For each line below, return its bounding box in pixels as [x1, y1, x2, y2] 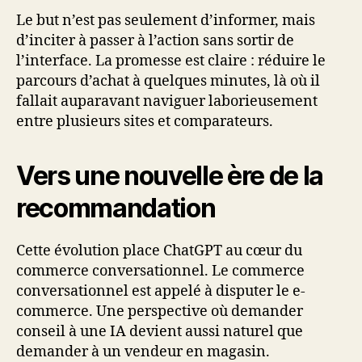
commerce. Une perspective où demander [16, 301, 303, 321]
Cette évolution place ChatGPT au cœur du [16, 241, 302, 260]
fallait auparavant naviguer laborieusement [16, 91, 318, 111]
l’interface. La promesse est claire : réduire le [16, 51, 326, 70]
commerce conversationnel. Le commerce [16, 261, 305, 280]
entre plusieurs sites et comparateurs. [16, 112, 273, 131]
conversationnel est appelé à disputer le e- [16, 281, 305, 301]
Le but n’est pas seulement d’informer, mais [16, 11, 315, 30]
